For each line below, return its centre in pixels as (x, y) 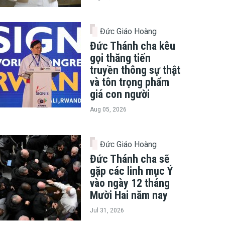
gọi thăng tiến (120, 58)
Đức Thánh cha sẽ (130, 159)
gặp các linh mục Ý (131, 171)
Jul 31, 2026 (107, 210)
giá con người (120, 94)
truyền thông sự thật (135, 70)
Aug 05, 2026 (108, 110)
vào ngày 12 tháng (130, 183)
